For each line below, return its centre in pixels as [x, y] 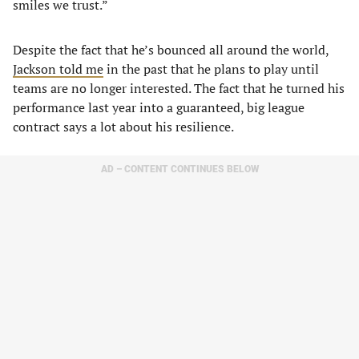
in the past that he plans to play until [211, 69]
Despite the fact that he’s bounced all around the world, [171, 50]
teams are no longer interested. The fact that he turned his [179, 88]
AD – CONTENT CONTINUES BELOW [179, 169]
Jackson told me [58, 69]
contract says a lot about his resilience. [123, 127]
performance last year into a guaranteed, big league [159, 107]
